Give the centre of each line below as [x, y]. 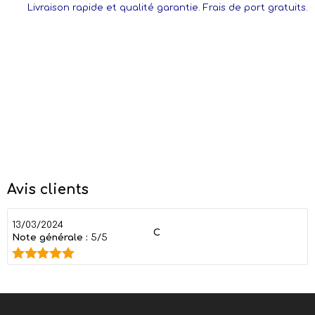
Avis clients [48, 189]
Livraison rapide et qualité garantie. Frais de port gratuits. [168, 7]
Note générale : [51, 237]
